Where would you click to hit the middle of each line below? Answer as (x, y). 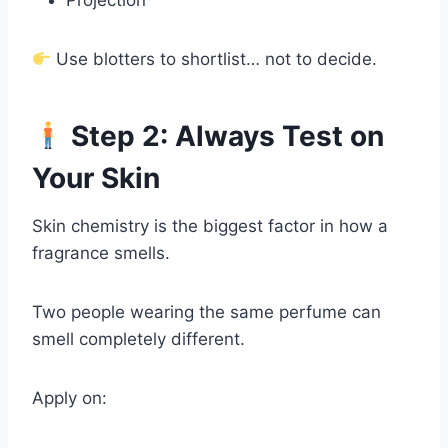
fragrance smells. (101, 253)
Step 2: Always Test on (223, 136)
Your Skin (96, 178)
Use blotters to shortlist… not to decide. (214, 59)
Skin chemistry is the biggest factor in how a (210, 226)
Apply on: (69, 398)
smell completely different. (138, 339)
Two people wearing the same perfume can (206, 312)
